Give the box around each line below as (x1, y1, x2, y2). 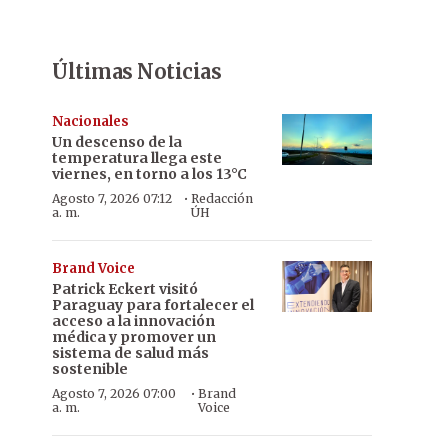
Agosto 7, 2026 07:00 (52, 386, 176, 401)
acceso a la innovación (52, 312, 215, 330)
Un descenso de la (52, 133, 182, 151)
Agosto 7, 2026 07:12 (52, 191, 172, 206)
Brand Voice (52, 260, 135, 277)
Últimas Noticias (52, 59, 221, 84)
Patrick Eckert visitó (52, 280, 198, 298)
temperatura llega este (52, 149, 222, 167)
